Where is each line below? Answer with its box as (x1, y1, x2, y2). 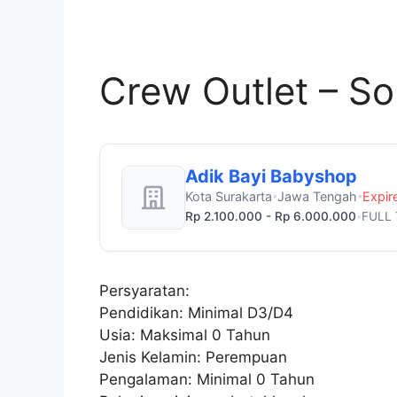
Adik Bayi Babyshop (185, 166, 357, 187)
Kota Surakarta (185, 189, 272, 204)
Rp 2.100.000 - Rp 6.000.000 (185, 209, 356, 223)
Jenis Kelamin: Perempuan (99, 348, 287, 366)
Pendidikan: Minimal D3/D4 (99, 304, 293, 322)
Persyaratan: (99, 282, 190, 300)
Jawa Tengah (277, 189, 357, 204)
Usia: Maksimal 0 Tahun (99, 326, 270, 344)
